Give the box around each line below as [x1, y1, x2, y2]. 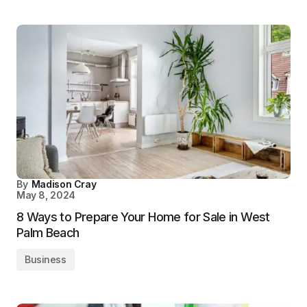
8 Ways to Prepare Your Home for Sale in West [16, 210, 270, 224]
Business [25, 254, 66, 265]
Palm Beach [16, 225, 79, 240]
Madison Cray [31, 178, 97, 190]
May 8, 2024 [16, 189, 75, 201]
